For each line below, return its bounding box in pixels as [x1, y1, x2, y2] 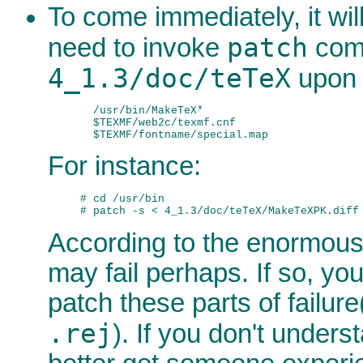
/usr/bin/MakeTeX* [80, 105, 203, 117]
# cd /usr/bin [80, 192, 164, 205]
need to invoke [48, 32, 227, 62]
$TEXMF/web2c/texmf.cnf [80, 117, 236, 130]
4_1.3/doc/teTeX [48, 62, 291, 94]
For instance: [48, 152, 201, 181]
